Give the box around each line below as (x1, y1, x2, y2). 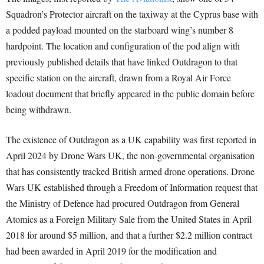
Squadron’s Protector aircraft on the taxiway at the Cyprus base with (6, 8, 258, 21)
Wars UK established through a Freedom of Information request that (6, 181, 258, 194)
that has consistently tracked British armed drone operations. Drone (6, 165, 255, 178)
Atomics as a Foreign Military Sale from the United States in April (6, 213, 252, 226)
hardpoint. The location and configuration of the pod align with (6, 39, 240, 52)
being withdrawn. (6, 103, 71, 116)
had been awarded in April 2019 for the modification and (6, 245, 217, 258)
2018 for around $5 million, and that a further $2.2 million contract (6, 229, 252, 242)
